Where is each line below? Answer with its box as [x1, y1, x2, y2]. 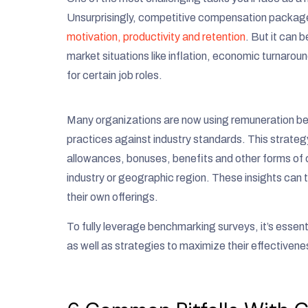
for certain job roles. [67, 69, 162, 82]
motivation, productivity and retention [67, 31, 245, 43]
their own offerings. [67, 191, 158, 203]
